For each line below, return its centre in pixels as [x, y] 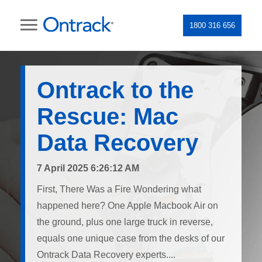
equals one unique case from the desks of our [131, 238]
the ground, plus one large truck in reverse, [125, 222]
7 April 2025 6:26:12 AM [88, 168]
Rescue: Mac [108, 116]
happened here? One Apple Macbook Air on [127, 206]
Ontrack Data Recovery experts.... [106, 255]
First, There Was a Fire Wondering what [119, 189]
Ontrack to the [115, 90]
